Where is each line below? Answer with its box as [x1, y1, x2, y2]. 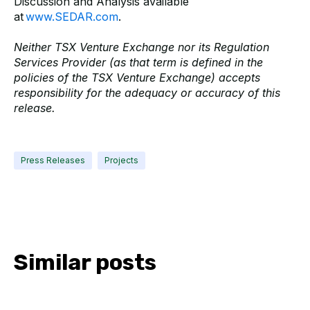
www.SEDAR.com [26, 9, 118, 24]
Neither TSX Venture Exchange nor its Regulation [14, 39, 269, 54]
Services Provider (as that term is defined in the [14, 55, 263, 69]
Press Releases [21, 155, 85, 166]
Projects [104, 155, 138, 166]
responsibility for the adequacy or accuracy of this [14, 85, 280, 100]
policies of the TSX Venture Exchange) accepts [14, 70, 260, 84]
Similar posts [14, 249, 156, 276]
